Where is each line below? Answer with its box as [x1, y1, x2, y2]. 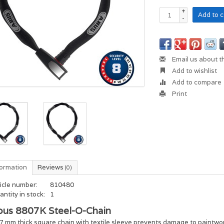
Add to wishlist [170, 66, 217, 75]
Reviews [37, 163, 65, 172]
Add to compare [170, 78, 222, 86]
